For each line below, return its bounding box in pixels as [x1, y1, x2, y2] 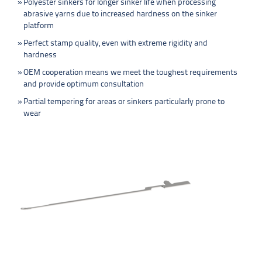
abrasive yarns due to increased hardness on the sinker [23, 10, 217, 19]
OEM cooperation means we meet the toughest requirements [23, 68, 237, 77]
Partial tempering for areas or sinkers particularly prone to [23, 98, 225, 106]
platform [23, 22, 54, 30]
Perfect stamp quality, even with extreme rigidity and [23, 39, 208, 48]
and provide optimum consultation [23, 80, 144, 89]
